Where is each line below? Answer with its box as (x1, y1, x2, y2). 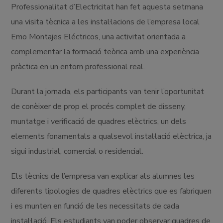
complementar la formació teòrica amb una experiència (11, 46, 200, 57)
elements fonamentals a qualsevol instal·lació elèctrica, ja (11, 130, 212, 142)
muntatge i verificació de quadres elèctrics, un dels (11, 115, 187, 127)
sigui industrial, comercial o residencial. (11, 145, 144, 157)
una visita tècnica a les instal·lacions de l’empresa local (11, 16, 200, 27)
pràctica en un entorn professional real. (11, 61, 145, 72)
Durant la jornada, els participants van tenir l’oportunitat (11, 86, 205, 97)
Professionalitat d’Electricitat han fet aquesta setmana (11, 1, 204, 12)
